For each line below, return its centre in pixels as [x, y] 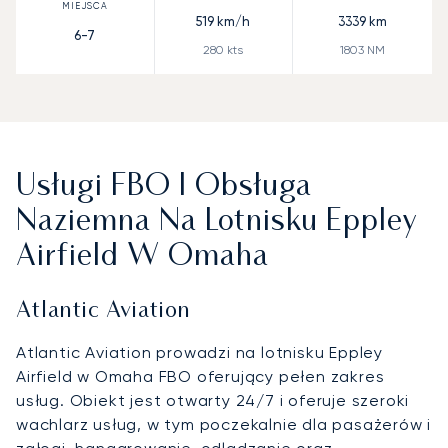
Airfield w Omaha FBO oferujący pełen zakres [200, 376]
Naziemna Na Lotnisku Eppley [217, 222]
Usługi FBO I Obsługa [164, 187]
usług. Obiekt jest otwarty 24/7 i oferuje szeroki [213, 400]
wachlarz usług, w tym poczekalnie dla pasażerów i [224, 424]
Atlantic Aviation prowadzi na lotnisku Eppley [199, 352]
